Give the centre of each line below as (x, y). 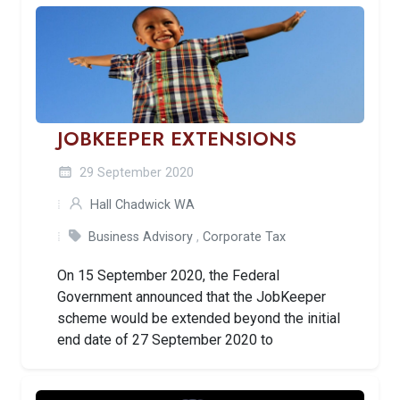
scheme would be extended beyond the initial (199, 318)
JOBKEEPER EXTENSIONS (177, 138)
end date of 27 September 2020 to (165, 339)
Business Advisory (141, 237)
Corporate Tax (244, 237)
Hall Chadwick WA (142, 204)
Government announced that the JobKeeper (192, 296)
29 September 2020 (135, 172)
